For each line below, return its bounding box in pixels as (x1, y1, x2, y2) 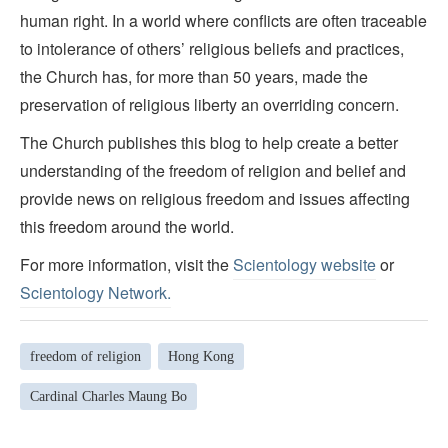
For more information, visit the (20, 253, 233, 277)
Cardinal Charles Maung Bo (30, 388, 187, 404)
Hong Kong (168, 348, 234, 364)
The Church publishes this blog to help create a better (20, 131, 398, 155)
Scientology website (233, 253, 376, 277)
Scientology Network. (20, 281, 171, 305)
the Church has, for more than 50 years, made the (20, 65, 368, 89)
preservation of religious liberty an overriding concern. (20, 93, 399, 117)
